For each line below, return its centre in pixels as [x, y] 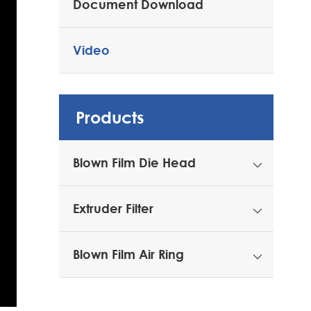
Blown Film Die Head [135, 162]
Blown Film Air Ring [129, 254]
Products [110, 117]
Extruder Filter [114, 208]
